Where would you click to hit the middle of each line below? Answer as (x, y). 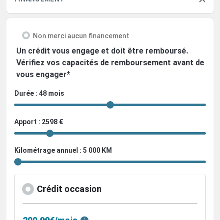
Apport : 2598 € (39, 122)
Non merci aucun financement (81, 36)
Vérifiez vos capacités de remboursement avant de (110, 62)
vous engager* (43, 74)
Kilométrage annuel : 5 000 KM (63, 150)
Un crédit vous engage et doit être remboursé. (102, 51)
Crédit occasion (69, 189)
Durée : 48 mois (39, 93)
